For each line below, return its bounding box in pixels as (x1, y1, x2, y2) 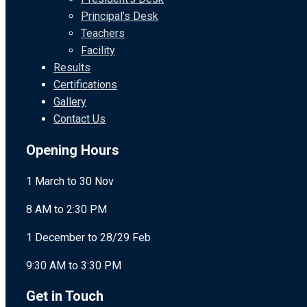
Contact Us (53, 112, 106, 126)
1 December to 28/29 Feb (26, 230, 151, 244)
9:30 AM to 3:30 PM (26, 258, 121, 272)
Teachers (81, 27, 125, 40)
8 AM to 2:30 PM (26, 202, 107, 216)
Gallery (53, 95, 86, 109)
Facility (81, 44, 115, 58)
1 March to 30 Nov (26, 174, 114, 188)
